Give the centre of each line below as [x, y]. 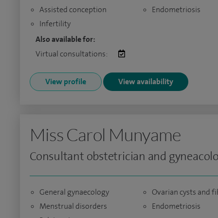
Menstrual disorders [73, 206]
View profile [66, 82]
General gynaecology [74, 192]
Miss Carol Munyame [105, 134]
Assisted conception [73, 9]
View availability [146, 82]
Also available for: [65, 39]
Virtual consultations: [72, 54]
